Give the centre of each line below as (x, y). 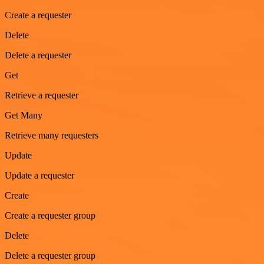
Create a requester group (50, 215)
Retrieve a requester (42, 95)
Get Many (24, 115)
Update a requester (39, 175)
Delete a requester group (50, 255)
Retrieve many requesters (52, 135)
